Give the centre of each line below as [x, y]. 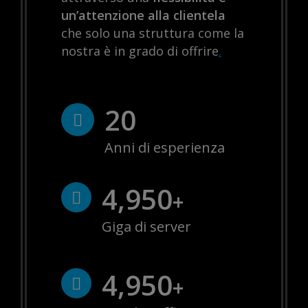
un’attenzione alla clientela [143, 15]
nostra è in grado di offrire [140, 51]
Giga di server [146, 227]
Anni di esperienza [165, 148]
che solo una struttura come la [153, 33]
